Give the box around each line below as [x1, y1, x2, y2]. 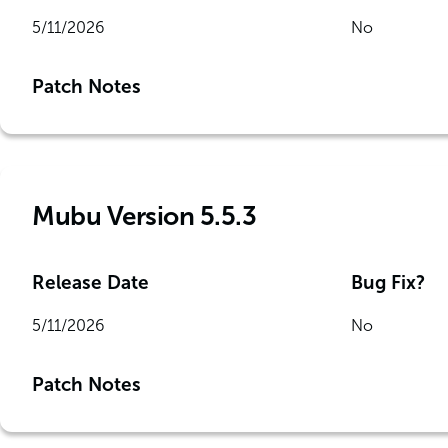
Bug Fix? [350, 271, 425, 294]
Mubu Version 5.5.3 [32, 201, 256, 232]
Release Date [32, 271, 149, 294]
